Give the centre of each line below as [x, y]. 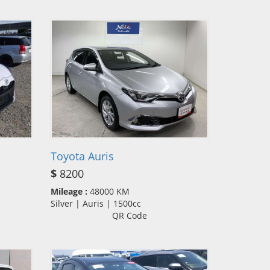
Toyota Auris [82, 156]
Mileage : [69, 191]
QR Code [129, 215]
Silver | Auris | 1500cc [99, 203]
